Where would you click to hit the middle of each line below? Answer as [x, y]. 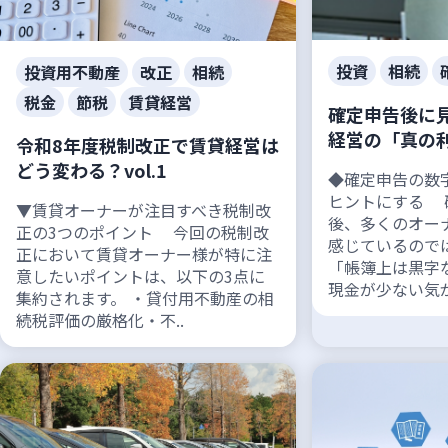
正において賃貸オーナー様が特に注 [144, 253]
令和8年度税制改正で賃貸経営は [147, 144]
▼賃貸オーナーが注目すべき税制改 [143, 209]
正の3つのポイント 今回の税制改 [142, 231]
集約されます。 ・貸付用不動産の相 [145, 297]
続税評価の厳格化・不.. [100, 319]
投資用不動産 [72, 71]
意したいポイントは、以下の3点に [140, 275]
